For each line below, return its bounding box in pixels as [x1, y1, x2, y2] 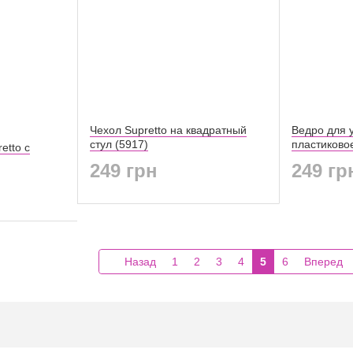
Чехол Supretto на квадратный [90, 123, 247, 136]
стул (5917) [90, 137, 148, 150]
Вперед [304, 255, 346, 268]
